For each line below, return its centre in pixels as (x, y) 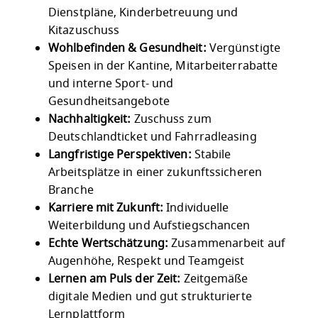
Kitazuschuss (84, 31)
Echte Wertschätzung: (110, 244)
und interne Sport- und (111, 84)
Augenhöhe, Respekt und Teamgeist (147, 262)
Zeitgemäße (214, 279)
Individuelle (196, 208)
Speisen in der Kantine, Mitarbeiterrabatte (163, 66)
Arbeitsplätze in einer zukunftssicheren (155, 173)
